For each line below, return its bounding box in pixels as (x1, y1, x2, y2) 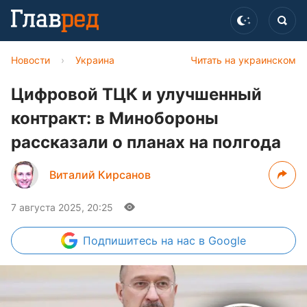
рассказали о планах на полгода (11, 132, 281, 152)
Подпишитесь (83, 234, 161, 247)
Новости (11, 54, 50, 66)
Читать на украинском (191, 54, 296, 66)
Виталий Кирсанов (49, 168, 151, 182)
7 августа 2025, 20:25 (11, 201, 113, 213)
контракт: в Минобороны (11, 108, 219, 128)
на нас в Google (161, 234, 246, 247)
